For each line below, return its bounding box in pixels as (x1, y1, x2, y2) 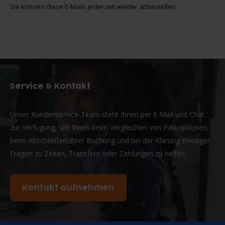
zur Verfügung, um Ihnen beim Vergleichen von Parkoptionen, (10, 122, 209, 132)
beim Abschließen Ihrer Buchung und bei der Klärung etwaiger (10, 135, 210, 145)
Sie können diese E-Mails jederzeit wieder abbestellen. (10, 2, 177, 11)
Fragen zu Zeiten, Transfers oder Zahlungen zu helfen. (10, 148, 186, 158)
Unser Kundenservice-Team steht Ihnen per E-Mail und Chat (10, 109, 204, 119)
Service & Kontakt (10, 82, 90, 90)
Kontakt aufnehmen (22, 183, 115, 192)
